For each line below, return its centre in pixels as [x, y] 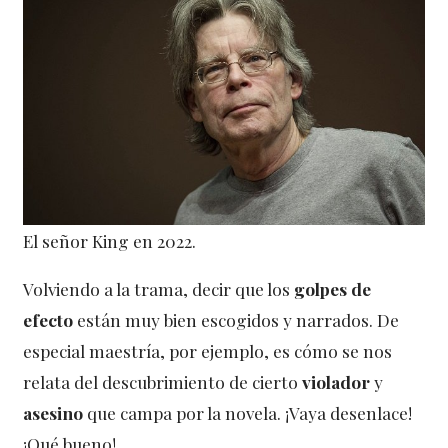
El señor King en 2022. [110, 240]
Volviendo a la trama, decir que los [159, 289]
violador [338, 382]
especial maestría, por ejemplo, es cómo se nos [208, 351]
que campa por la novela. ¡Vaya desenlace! [250, 413]
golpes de [333, 289]
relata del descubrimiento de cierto [163, 382]
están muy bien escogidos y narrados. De [236, 320]
